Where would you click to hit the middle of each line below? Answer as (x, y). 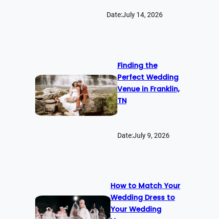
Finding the (137, 65)
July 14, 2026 (142, 15)
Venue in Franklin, (148, 89)
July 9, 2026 (151, 135)
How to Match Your (145, 186)
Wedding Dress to (142, 198)
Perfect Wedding (148, 77)
